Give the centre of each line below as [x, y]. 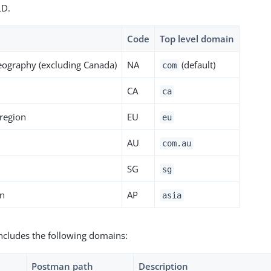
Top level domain [197, 38]
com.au [177, 143]
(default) [197, 64]
